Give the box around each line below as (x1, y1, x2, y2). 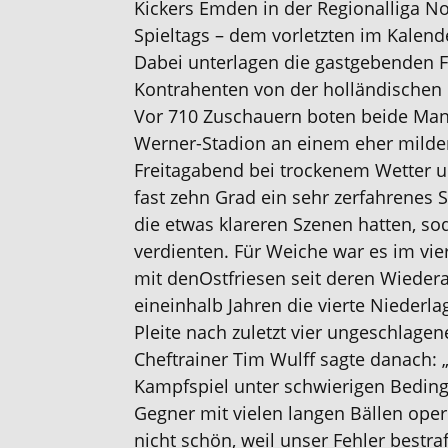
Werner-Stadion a (134, 131, 282, 155)
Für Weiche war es (234, 239, 394, 263)
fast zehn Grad (134, 185, 257, 209)
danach (365, 347, 433, 371)
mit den (134, 266, 200, 290)
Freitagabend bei (134, 158, 281, 182)
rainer (178, 347, 229, 371)
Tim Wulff (228, 347, 316, 371)
